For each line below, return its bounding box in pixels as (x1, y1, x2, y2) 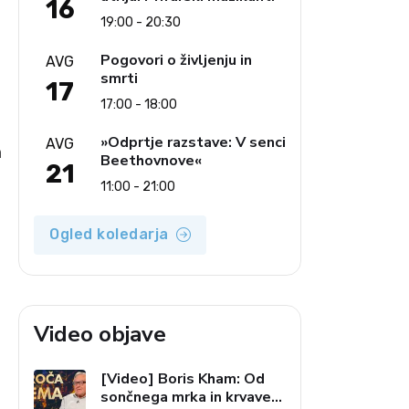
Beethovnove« (100, 150, 202, 171)
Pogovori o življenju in (100, 49, 252, 70)
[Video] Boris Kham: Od (100, 368, 265, 389)
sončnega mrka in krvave (100, 386, 271, 407)
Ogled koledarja (49, 225, 169, 243)
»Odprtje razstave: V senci (100, 131, 286, 152)
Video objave (34, 319, 166, 349)
